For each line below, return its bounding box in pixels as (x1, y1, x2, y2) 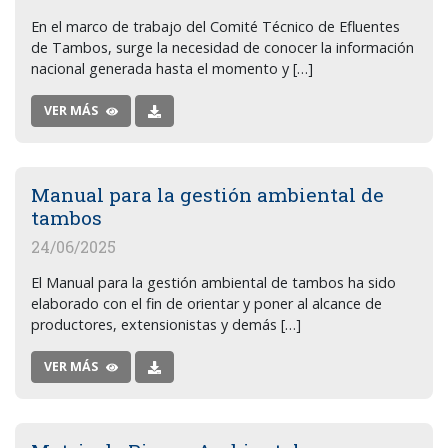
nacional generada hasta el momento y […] (31, 59, 313, 78)
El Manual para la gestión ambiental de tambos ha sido (31, 273, 396, 292)
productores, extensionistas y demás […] (31, 315, 301, 334)
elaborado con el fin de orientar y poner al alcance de (31, 294, 382, 313)
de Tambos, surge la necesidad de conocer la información (31, 38, 414, 57)
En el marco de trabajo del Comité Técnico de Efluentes (31, 17, 400, 36)
